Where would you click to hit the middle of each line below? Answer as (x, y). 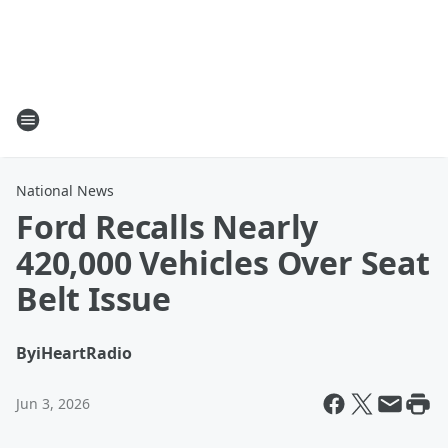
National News (65, 190)
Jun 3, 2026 (53, 403)
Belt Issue (94, 298)
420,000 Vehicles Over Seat (223, 262)
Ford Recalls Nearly (167, 226)
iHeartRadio (84, 353)
